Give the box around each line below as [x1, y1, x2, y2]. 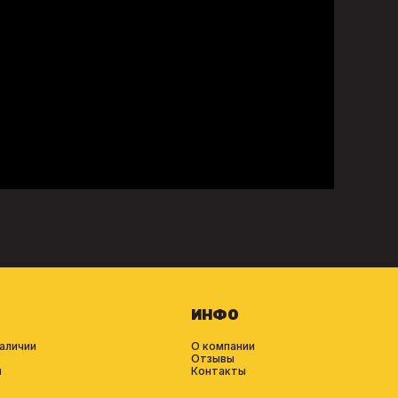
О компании [191, 339, 255, 354]
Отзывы [191, 352, 235, 366]
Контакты [191, 364, 246, 378]
